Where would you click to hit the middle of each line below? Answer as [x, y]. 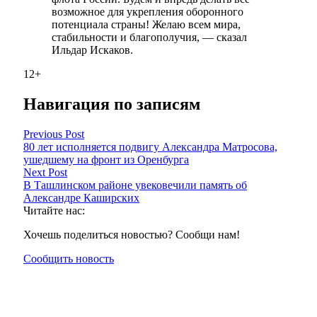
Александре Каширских [81, 197]
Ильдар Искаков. [92, 50]
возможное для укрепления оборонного [148, 12]
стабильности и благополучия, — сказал [149, 38]
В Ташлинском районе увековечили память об [135, 185]
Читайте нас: [54, 210]
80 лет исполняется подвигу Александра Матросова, [150, 146]
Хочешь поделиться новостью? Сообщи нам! [132, 234]
